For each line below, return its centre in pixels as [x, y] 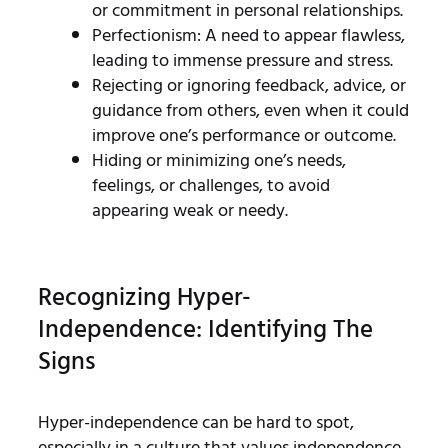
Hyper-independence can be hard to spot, [195, 422]
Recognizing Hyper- [144, 297]
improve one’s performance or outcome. [243, 135]
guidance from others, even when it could [250, 110]
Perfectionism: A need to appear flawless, [248, 35]
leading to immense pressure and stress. [242, 60]
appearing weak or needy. [189, 210]
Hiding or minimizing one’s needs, [218, 160]
